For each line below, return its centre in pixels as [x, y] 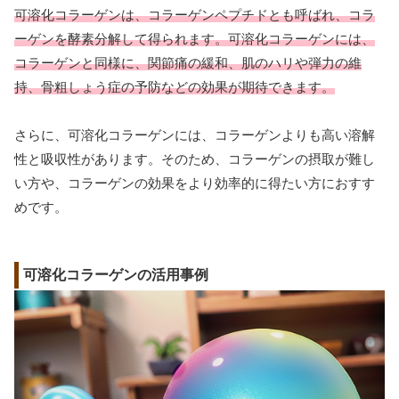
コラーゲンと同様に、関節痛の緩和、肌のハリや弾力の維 [188, 62]
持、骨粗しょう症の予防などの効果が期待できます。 [175, 86]
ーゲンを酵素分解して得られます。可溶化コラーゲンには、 [195, 38]
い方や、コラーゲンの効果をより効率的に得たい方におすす [195, 183]
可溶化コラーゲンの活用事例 [116, 274]
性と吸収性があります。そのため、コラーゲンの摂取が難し [195, 159]
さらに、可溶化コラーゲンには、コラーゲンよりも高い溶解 [195, 134]
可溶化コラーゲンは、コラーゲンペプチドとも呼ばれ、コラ [195, 14]
